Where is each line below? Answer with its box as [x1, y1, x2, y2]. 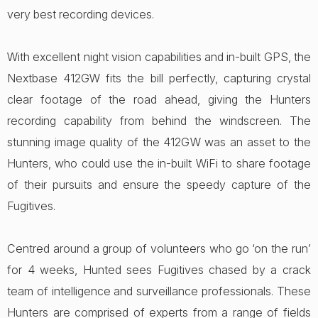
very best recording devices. [7, 7, 154, 21]
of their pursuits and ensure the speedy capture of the [7, 177, 311, 192]
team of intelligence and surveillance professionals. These [7, 284, 311, 298]
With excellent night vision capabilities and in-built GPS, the [7, 50, 311, 64]
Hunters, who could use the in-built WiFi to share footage [7, 156, 311, 170]
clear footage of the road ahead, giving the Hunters [7, 92, 311, 106]
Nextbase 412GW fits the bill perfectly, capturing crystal [7, 71, 311, 85]
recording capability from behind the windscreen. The [7, 114, 311, 128]
